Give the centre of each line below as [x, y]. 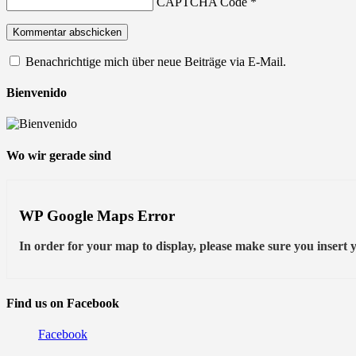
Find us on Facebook [63, 303]
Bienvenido [37, 93]
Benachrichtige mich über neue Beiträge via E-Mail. [156, 61]
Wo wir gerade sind [59, 155]
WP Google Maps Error [97, 215]
